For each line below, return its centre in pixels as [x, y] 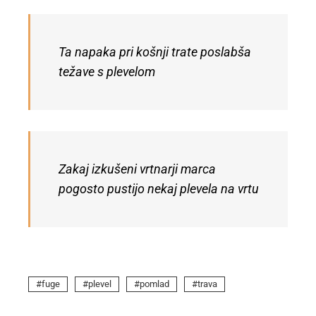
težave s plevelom [107, 72]
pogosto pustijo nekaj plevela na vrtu [159, 189]
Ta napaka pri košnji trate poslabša [155, 53]
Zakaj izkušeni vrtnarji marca [137, 170]
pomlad [154, 284]
